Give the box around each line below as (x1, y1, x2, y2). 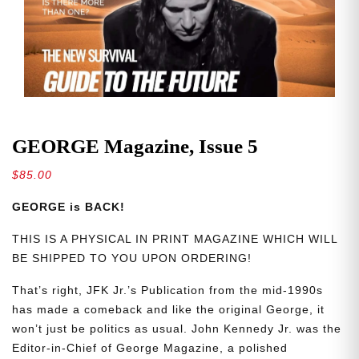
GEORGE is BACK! (12, 200, 125, 214)
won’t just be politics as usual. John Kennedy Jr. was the (12, 322, 341, 336)
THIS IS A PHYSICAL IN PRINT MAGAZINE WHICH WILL (12, 232, 337, 246)
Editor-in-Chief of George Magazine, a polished (12, 341, 288, 355)
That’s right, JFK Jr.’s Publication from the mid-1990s (12, 284, 323, 297)
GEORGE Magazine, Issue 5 (12, 135, 258, 158)
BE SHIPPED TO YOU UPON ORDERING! (12, 252, 252, 265)
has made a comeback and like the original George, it (12, 303, 325, 317)
